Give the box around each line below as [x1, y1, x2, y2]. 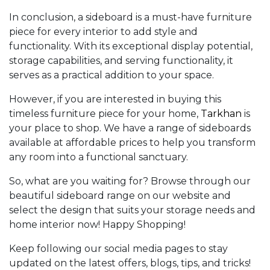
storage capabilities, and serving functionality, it [9, 55, 233, 67]
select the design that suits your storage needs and [9, 204, 256, 216]
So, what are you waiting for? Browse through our [9, 175, 251, 187]
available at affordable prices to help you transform [9, 137, 256, 149]
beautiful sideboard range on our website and [9, 190, 231, 202]
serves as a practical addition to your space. [9, 69, 214, 81]
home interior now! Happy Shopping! [9, 219, 186, 231]
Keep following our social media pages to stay [9, 243, 228, 255]
